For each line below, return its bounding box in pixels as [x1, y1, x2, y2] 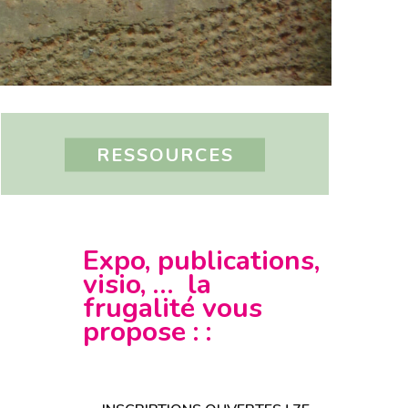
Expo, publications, [83, 241, 320, 280]
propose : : [83, 312, 211, 351]
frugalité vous [83, 289, 262, 327]
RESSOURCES [96, 142, 234, 168]
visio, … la [83, 265, 211, 303]
